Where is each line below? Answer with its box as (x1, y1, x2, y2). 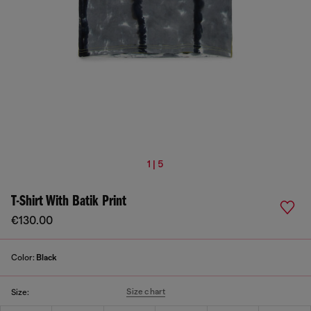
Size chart (126, 287, 166, 296)
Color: (11, 253, 36, 262)
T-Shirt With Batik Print (11, 194, 126, 210)
